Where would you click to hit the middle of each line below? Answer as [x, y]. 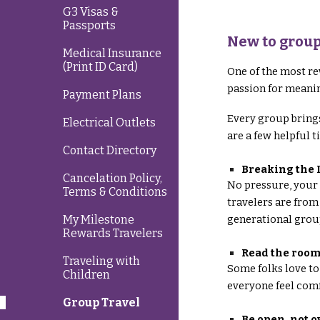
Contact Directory [110, 150]
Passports [89, 25]
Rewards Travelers [113, 233]
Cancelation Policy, [112, 178]
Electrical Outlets [109, 122]
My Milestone [99, 220]
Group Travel [101, 302]
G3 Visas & [91, 12]
